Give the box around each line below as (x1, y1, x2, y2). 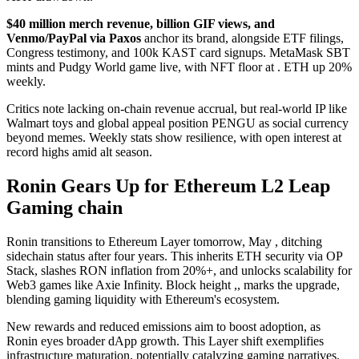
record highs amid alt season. (6, 145, 152, 159)
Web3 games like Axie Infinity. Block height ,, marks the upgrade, (6, 278, 340, 292)
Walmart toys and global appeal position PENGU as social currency (6, 116, 349, 131)
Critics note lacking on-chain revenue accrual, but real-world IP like (6, 102, 347, 116)
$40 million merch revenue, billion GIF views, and (6, 17, 275, 31)
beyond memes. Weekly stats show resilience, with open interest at (6, 131, 341, 145)
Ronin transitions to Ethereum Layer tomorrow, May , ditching (6, 235, 322, 249)
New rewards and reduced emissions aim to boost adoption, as (6, 320, 321, 334)
